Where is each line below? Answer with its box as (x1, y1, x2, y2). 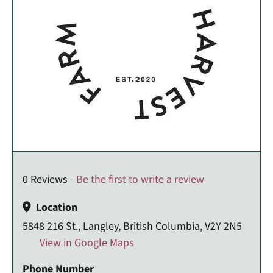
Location (36, 199, 77, 215)
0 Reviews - (23, 171, 76, 187)
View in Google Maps (37, 235, 134, 250)
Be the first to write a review (76, 171, 204, 187)
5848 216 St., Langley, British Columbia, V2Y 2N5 (23, 218, 242, 234)
